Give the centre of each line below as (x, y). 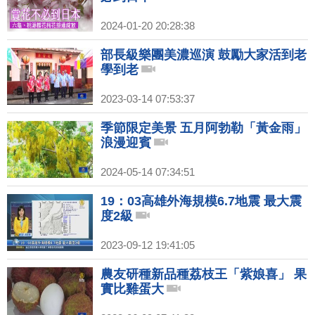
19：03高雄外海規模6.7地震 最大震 (201, 201)
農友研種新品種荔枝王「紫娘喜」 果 (204, 275)
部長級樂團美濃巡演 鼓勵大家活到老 (204, 55)
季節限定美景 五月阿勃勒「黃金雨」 (204, 128)
